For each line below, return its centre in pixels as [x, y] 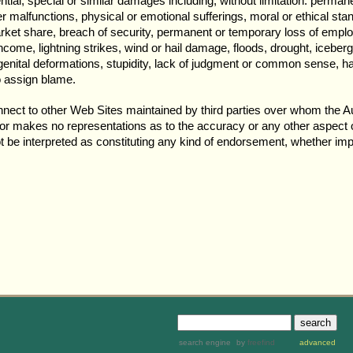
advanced [317, 342]
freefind [261, 342]
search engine [204, 342]
